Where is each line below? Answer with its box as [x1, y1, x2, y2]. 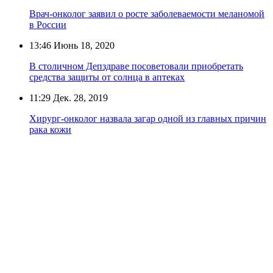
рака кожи [29, 124, 71, 135]
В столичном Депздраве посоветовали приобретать [29, 60, 243, 71]
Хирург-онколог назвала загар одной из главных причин [29, 113, 266, 124]
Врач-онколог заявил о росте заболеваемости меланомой [29, 8, 264, 19]
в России [29, 19, 66, 30]
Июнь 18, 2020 [51, 40, 115, 51]
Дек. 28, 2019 [51, 92, 108, 103]
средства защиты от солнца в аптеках [29, 71, 185, 82]
